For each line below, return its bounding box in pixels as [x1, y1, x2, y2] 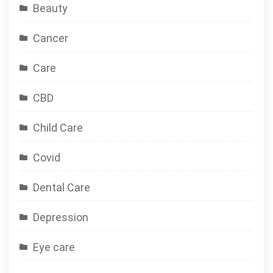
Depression [33, 211, 88, 224]
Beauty [33, 2, 68, 15]
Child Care [33, 121, 83, 134]
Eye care [33, 241, 75, 253]
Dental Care [33, 181, 90, 194]
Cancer [33, 32, 68, 44]
